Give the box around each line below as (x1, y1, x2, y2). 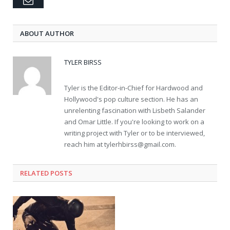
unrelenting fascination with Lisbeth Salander (64, 106, 205, 116)
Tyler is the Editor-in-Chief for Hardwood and (64, 83, 203, 93)
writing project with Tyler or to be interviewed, (64, 128, 205, 138)
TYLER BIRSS (64, 57, 102, 67)
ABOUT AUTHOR (20, 29, 74, 39)
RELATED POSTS (20, 168, 72, 178)
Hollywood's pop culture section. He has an (64, 94, 198, 104)
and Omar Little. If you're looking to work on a (64, 117, 204, 127)
